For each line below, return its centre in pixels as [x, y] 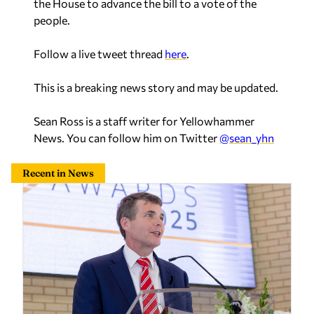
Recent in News [58, 173]
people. [52, 20]
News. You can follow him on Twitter [127, 138]
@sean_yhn [247, 138]
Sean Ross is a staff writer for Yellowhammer [144, 121]
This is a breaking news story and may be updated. [156, 87]
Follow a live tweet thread [99, 54]
